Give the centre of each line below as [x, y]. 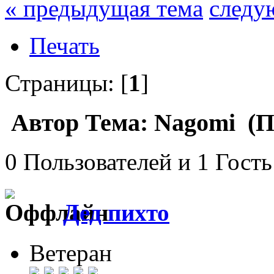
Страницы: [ [67, 83]
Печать [65, 45]
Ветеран [71, 253]
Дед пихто [116, 212]
